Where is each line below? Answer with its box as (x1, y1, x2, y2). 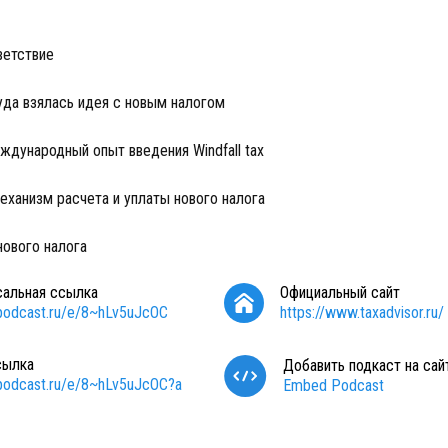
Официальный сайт (280, 283, 400, 302)
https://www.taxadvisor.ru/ (280, 303, 444, 322)
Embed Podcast (283, 376, 384, 395)
